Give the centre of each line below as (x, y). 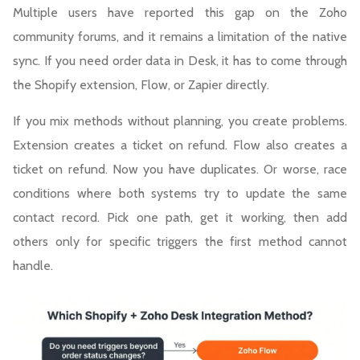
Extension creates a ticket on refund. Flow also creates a (180, 145)
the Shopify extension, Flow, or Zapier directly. (141, 84)
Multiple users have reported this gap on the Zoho (180, 12)
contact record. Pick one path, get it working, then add (180, 217)
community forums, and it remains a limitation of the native (180, 36)
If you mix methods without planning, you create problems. (180, 121)
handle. (33, 265)
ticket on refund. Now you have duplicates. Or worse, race (180, 169)
